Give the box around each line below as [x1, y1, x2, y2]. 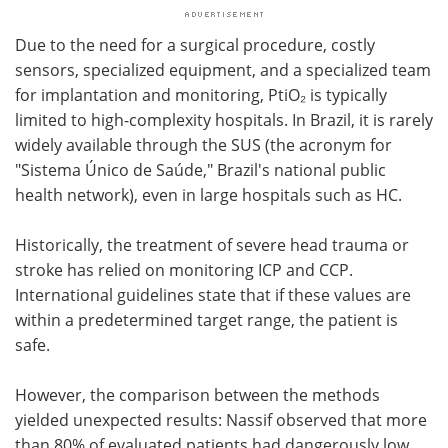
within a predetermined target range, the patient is [15, 308, 398, 330]
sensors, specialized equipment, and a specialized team [15, 58, 431, 80]
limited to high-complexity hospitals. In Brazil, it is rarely [15, 108, 433, 130]
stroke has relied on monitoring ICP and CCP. [15, 258, 353, 280]
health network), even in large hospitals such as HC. [15, 183, 402, 205]
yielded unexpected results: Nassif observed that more [15, 408, 427, 430]
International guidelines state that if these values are [15, 283, 411, 305]
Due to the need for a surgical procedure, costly [15, 33, 375, 55]
